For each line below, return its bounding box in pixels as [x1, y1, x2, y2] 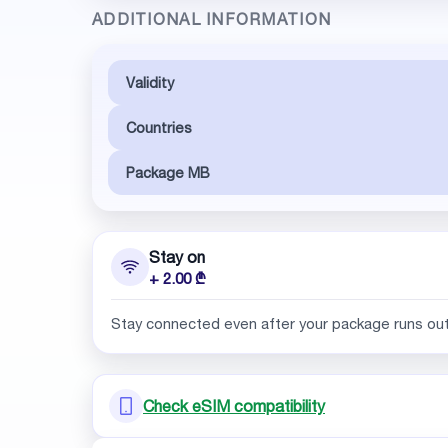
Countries [126, 118, 192, 136]
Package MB [126, 163, 210, 181]
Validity [126, 73, 174, 91]
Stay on [149, 247, 205, 267]
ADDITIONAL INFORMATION [92, 9, 332, 29]
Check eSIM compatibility [143, 395, 325, 416]
